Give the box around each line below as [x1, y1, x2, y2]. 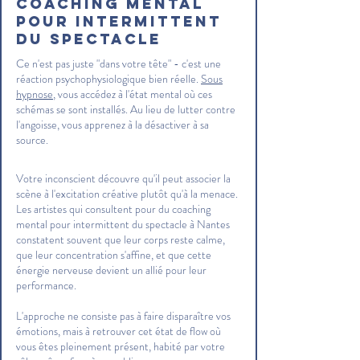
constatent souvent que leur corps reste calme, [16, 231, 225, 247]
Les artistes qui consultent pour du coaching [16, 201, 211, 217]
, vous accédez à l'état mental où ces [53, 86, 212, 102]
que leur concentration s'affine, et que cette [16, 247, 211, 263]
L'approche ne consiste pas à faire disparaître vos [16, 308, 231, 324]
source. [16, 132, 48, 148]
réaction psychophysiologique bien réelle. [16, 71, 201, 87]
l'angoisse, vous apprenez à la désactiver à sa [16, 117, 209, 133]
